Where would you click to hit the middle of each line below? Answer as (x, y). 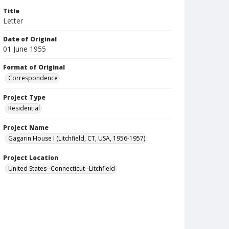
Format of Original (34, 67)
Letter (13, 21)
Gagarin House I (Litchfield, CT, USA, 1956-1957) (77, 138)
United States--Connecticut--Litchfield (62, 168)
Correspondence (33, 78)
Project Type (24, 97)
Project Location (31, 158)
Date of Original (30, 39)
